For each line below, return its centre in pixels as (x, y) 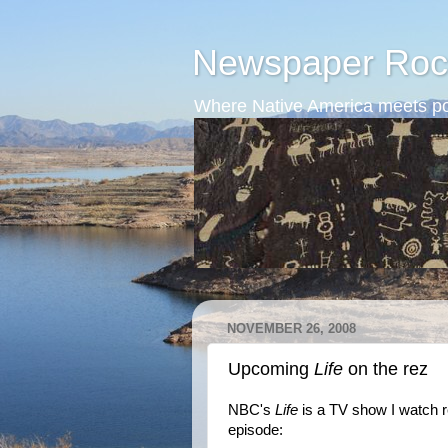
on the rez (385, 368)
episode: (255, 430)
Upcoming (271, 368)
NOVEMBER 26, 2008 (291, 329)
